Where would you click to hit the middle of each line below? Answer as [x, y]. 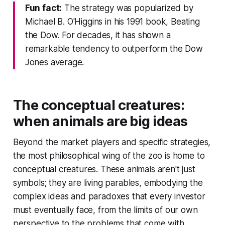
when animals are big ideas [100, 121]
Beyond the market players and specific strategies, [112, 142]
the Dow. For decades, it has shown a [98, 35]
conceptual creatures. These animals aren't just [104, 169]
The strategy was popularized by [128, 8]
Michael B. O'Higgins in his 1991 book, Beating [112, 21]
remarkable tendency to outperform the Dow [114, 48]
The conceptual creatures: [99, 105]
